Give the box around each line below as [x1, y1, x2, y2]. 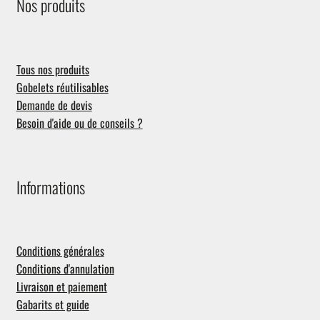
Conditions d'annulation [16, 260, 114, 278]
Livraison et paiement [16, 278, 107, 296]
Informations [16, 174, 85, 199]
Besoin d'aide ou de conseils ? [16, 114, 143, 131]
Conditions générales [16, 242, 104, 260]
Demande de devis [16, 96, 92, 114]
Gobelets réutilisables [16, 78, 109, 96]
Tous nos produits [16, 60, 89, 78]
